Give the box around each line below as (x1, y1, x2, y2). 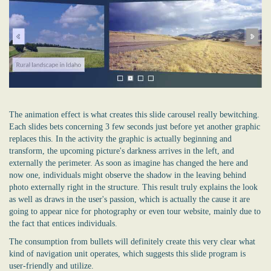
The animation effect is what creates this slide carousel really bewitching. (9, 110, 260, 120)
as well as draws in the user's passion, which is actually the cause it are (9, 195, 250, 204)
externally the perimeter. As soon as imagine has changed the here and (9, 158, 248, 168)
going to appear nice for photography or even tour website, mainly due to (9, 207, 261, 217)
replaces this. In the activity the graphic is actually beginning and (9, 134, 232, 144)
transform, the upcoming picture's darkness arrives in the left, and (9, 146, 234, 156)
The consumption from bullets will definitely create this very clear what (9, 237, 255, 247)
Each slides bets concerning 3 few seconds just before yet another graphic (9, 122, 260, 132)
